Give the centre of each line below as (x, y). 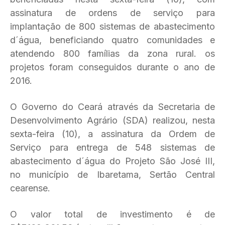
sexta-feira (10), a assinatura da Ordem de (113, 134)
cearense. (30, 188)
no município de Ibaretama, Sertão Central (113, 175)
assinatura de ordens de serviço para (113, 13)
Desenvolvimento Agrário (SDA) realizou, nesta (113, 120)
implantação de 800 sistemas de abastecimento (113, 26)
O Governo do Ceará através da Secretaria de (113, 107)
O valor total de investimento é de (113, 214)
